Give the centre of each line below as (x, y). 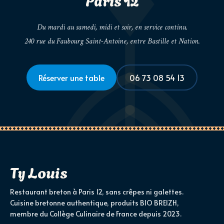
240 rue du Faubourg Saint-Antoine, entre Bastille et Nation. (112, 41)
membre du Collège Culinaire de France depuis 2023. (96, 214)
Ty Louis (39, 172)
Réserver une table (71, 78)
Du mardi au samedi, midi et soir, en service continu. (112, 27)
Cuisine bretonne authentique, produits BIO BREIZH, (94, 203)
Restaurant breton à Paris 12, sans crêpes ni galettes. (97, 192)
